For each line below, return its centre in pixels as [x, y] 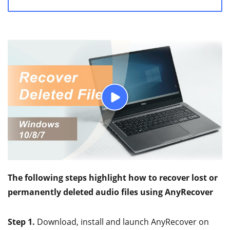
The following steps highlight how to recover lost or [113, 178]
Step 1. [21, 222]
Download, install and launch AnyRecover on [122, 222]
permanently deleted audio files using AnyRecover [110, 192]
